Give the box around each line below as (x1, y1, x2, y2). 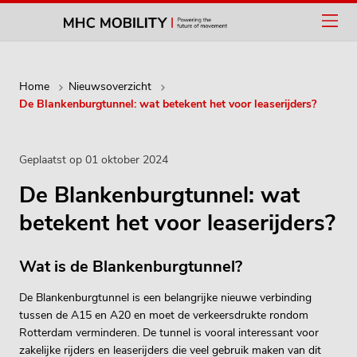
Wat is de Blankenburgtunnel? (19, 256, 242, 277)
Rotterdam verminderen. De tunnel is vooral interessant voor (19, 325, 319, 340)
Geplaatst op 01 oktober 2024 (19, 152, 168, 167)
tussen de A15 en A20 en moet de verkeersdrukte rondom (19, 308, 308, 323)
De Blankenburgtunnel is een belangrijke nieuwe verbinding (19, 290, 312, 305)
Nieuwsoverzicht (69, 79, 151, 94)
